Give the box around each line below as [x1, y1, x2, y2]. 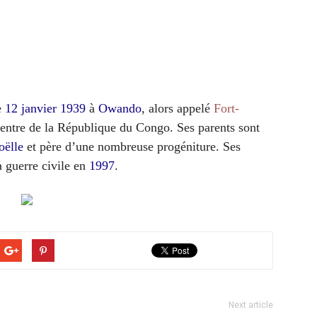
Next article [229, 300, 273, 310]
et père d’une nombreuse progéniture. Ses [27, 139, 241, 154]
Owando [98, 101, 142, 115]
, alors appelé [142, 101, 214, 115]
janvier [21, 101, 57, 115]
